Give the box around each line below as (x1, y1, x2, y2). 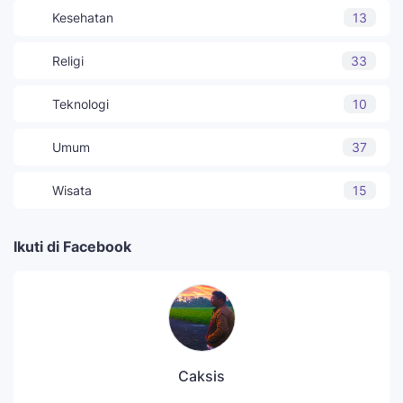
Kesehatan (52, 9, 113, 25)
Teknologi (52, 95, 109, 112)
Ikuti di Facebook (13, 237, 131, 255)
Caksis (178, 366, 225, 385)
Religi (52, 52, 84, 68)
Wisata (52, 182, 92, 198)
